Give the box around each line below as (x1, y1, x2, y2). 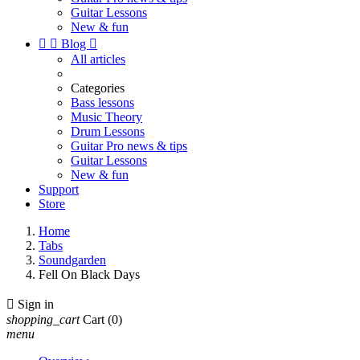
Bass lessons (71, 96, 134, 109)
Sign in (18, 297, 54, 311)
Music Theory (71, 110, 142, 124)
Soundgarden (39, 253, 106, 267)
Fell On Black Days (39, 268, 140, 281)
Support (39, 182, 79, 196)
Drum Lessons (71, 125, 145, 138)
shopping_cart (6, 313, 80, 326)
